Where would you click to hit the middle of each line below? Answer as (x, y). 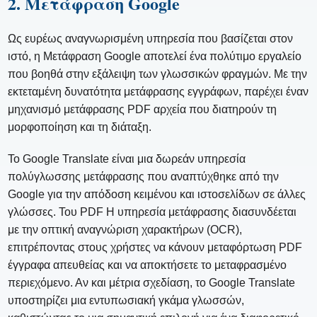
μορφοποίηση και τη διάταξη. (80, 127)
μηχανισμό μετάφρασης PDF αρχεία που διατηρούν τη (143, 109)
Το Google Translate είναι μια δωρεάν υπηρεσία (127, 158)
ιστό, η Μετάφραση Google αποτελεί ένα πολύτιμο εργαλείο (155, 56)
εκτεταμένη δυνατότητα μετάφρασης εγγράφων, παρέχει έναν (158, 91)
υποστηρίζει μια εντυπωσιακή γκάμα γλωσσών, (126, 300)
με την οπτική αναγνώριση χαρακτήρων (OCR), (125, 229)
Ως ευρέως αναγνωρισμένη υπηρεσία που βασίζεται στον (151, 38)
